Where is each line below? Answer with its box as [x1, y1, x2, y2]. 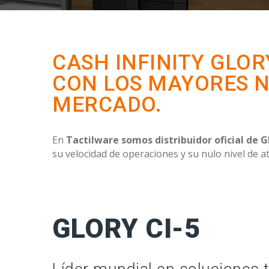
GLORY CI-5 [52, 213, 200, 244]
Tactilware [66, 133, 119, 147]
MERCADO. [52, 92, 162, 117]
